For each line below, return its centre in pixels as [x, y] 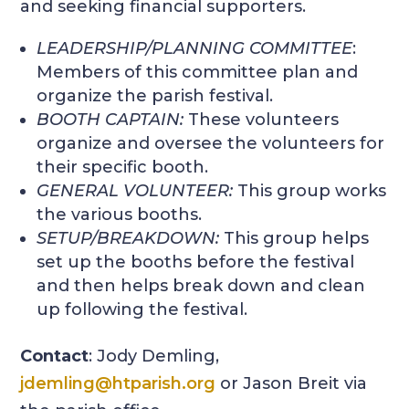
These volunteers [264, 120]
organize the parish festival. [155, 96]
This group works [310, 191]
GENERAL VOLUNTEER [133, 191]
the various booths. [120, 215]
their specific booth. [123, 168]
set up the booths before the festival [196, 262]
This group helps [297, 239]
